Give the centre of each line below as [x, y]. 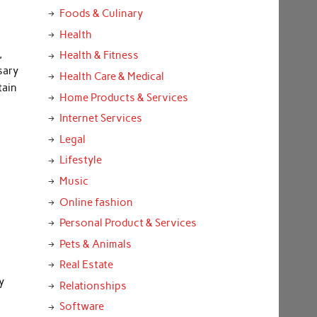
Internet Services [100, 119]
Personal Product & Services [128, 223]
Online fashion [96, 202]
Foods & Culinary [101, 14]
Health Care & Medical [111, 76]
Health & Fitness [99, 56]
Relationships [93, 286]
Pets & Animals [95, 244]
